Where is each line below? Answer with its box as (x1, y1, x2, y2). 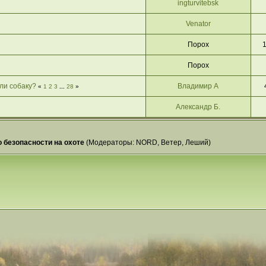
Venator (185, 20, 211, 28)
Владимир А (178, 82, 219, 90)
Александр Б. (176, 103, 221, 111)
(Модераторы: (84, 138, 136, 147)
